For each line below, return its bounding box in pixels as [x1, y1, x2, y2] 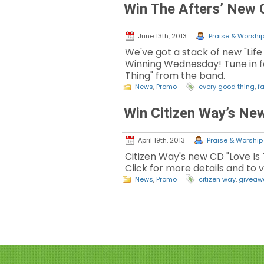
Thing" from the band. [125, 69, 225, 83]
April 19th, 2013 [138, 136, 185, 146]
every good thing [199, 82, 255, 92]
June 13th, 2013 [138, 31, 187, 41]
